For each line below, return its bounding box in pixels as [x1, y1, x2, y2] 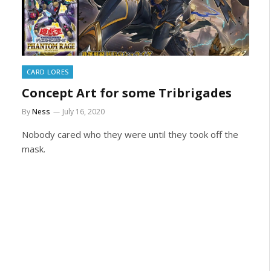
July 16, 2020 [62, 106, 105, 117]
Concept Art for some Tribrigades [22, 85, 232, 101]
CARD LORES [27, 67, 69, 76]
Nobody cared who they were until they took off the [22, 128, 238, 140]
